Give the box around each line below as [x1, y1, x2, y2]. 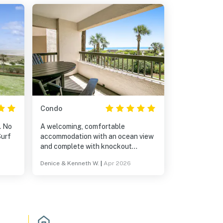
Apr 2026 [104, 160, 131, 167]
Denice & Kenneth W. [40, 160, 99, 167]
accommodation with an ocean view [40, 132, 154, 140]
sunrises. [40, 152, 68, 160]
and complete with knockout [40, 142, 132, 150]
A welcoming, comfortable [40, 122, 125, 130]
